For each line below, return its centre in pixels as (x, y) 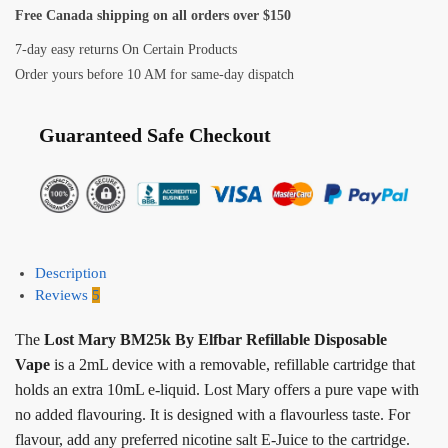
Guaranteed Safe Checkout (155, 134)
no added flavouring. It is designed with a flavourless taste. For (212, 415)
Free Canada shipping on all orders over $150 (153, 15)
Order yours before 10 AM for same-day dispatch (154, 75)
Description (71, 272)
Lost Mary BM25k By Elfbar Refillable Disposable (215, 340)
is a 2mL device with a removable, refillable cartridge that (234, 365)
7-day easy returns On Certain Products (126, 49)
